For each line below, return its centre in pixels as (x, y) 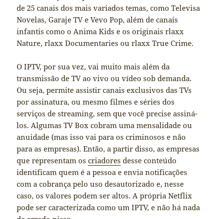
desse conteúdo (149, 161)
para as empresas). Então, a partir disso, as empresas (108, 149)
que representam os (53, 161)
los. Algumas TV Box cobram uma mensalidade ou (105, 125)
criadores (105, 161)
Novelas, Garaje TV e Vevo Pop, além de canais (98, 20)
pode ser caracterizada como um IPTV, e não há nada (109, 208)
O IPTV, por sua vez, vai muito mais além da (93, 67)
